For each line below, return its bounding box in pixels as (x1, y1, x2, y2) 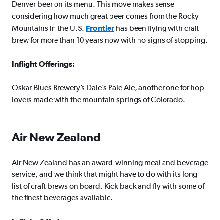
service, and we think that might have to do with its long (12, 169, 197, 179)
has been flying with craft (114, 24, 199, 33)
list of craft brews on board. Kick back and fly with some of (12, 181, 204, 191)
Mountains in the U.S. (12, 24, 86, 33)
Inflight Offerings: (12, 59, 75, 68)
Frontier (86, 24, 114, 32)
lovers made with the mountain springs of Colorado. (12, 95, 185, 104)
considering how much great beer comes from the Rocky (12, 11, 199, 21)
